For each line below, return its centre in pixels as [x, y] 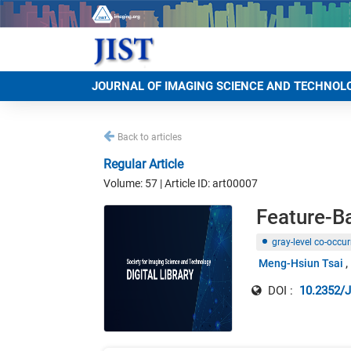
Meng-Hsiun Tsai [300, 263]
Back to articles [150, 137]
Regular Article [143, 164]
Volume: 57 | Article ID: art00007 [181, 183]
